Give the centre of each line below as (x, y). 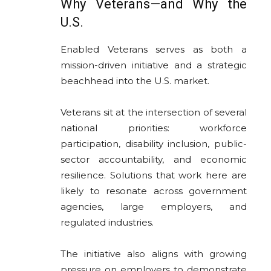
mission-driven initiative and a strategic (154, 65)
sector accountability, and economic (154, 160)
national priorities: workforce (154, 128)
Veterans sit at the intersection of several (154, 113)
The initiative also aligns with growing (154, 254)
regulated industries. (107, 223)
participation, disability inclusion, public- (154, 144)
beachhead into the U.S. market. (135, 81)
